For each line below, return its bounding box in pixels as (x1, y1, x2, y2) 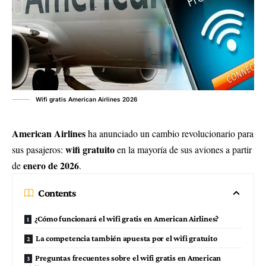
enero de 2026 (23, 159, 79, 172)
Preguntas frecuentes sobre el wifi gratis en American (34, 253, 221, 262)
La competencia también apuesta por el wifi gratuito (35, 233, 217, 243)
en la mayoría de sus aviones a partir (115, 143, 252, 156)
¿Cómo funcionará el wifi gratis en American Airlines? (34, 214, 219, 223)
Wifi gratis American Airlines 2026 (36, 96, 137, 103)
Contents (38, 187, 76, 199)
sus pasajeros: (12, 143, 65, 156)
